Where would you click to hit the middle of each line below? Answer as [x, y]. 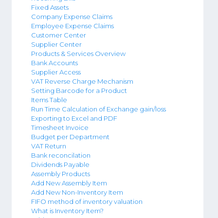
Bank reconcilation [61, 155]
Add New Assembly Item [69, 183]
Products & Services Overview [78, 53]
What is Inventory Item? [67, 210]
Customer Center [59, 35]
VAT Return [49, 146]
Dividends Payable [60, 164]
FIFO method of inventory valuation [87, 201]
